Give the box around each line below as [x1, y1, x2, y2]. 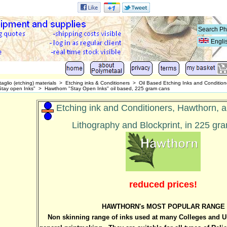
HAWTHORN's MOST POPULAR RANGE [101, 202, 225, 210]
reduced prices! [129, 179, 197, 190]
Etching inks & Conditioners [65, 80, 130, 86]
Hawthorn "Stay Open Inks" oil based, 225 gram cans [45, 86, 170, 91]
